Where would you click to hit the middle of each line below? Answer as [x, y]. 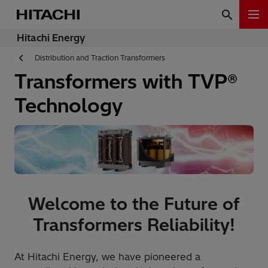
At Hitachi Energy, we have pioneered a [107, 257]
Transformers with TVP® [126, 82]
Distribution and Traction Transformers [100, 58]
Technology [68, 106]
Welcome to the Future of [134, 204]
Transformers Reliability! [134, 225]
